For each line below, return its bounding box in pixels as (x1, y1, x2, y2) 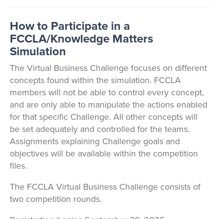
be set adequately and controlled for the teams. (9, 123, 190, 135)
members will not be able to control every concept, (9, 86, 204, 99)
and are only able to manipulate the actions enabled (9, 98, 207, 111)
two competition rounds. (9, 193, 102, 205)
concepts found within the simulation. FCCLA (9, 74, 181, 87)
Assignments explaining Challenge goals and (9, 135, 180, 148)
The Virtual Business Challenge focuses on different (9, 62, 207, 74)
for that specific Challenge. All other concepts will (9, 110, 197, 123)
